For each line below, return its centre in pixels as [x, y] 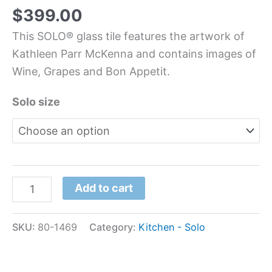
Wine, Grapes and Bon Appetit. [91, 71]
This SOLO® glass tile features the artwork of [128, 36]
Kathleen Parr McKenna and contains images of [134, 53]
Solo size [36, 101]
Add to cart [104, 188]
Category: [114, 227]
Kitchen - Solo [172, 227]
